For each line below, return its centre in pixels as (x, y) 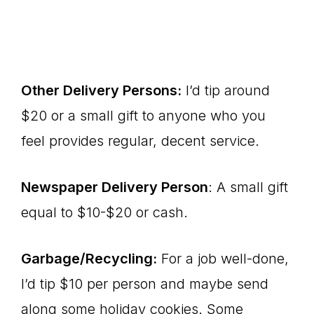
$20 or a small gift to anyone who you (143, 116)
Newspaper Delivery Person (115, 187)
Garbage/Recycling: (89, 259)
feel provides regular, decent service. (140, 141)
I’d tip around (226, 90)
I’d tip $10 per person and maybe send (145, 284)
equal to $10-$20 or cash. (104, 212)
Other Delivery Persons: (101, 90)
